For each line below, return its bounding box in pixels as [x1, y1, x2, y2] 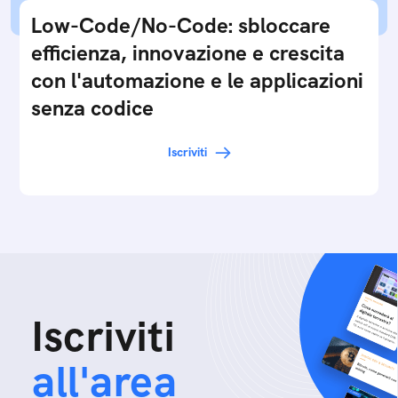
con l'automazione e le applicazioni [31, 67, 363, 94]
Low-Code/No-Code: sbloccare [31, 12, 330, 39]
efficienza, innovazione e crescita [31, 39, 345, 67]
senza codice [31, 94, 154, 122]
